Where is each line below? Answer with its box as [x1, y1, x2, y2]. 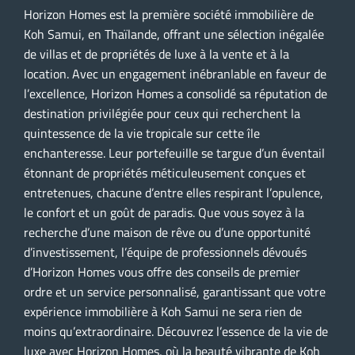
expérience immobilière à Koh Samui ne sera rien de [24, 301, 302, 321]
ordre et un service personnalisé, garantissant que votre [24, 281, 326, 301]
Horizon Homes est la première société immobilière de [24, 4, 314, 24]
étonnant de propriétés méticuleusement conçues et [24, 162, 306, 182]
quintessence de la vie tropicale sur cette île [24, 123, 260, 143]
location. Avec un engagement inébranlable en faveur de [24, 63, 326, 83]
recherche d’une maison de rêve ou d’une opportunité [24, 222, 311, 242]
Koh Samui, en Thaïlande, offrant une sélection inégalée [24, 24, 324, 44]
